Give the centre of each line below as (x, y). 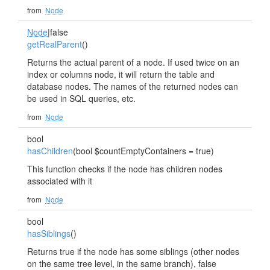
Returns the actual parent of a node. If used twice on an (133, 62)
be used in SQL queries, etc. (81, 98)
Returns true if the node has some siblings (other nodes (133, 251)
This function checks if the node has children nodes (125, 169)
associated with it (60, 181)
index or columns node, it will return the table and (121, 74)
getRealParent (55, 44)
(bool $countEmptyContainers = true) (143, 151)
